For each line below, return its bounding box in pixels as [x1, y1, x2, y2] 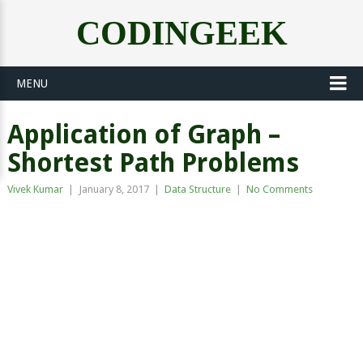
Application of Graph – [6, 119, 280, 150]
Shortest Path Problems [6, 147, 299, 178]
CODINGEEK [75, 15, 288, 52]
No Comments [246, 183, 313, 195]
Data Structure [164, 183, 231, 195]
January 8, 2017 [78, 183, 149, 195]
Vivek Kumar [6, 183, 63, 195]
